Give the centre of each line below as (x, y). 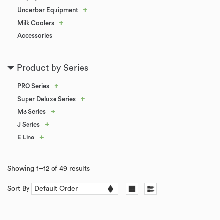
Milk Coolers (36, 23)
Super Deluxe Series (46, 99)
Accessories (35, 36)
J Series (28, 124)
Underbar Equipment (48, 10)
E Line (26, 137)
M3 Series (31, 112)
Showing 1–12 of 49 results (49, 169)
